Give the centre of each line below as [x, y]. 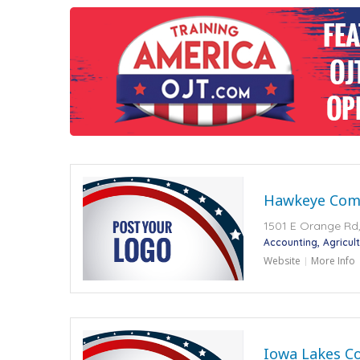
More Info [333, 260]
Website [282, 260]
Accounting [290, 242]
